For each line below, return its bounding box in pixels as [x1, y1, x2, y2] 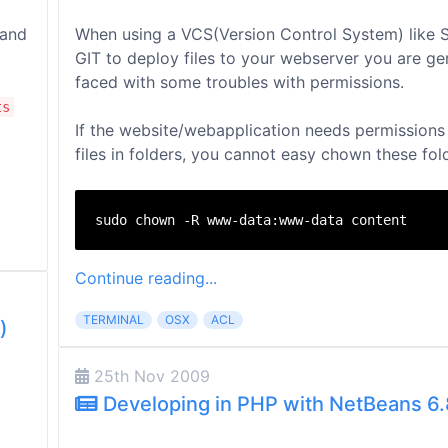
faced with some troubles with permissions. [75, 72, 404, 92]
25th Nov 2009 [89, 366, 210, 386]
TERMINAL [83, 312, 144, 327]
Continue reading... [75, 268, 217, 288]
